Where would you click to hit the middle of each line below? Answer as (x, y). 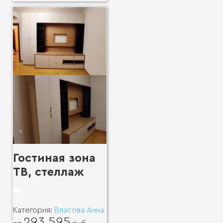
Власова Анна (79, 210)
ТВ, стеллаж (49, 172)
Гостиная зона (54, 158)
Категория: (34, 210)
